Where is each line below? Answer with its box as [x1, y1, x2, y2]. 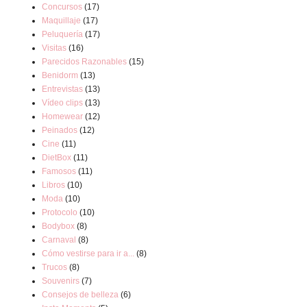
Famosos [42, 167, 76, 176]
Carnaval [42, 235, 76, 245]
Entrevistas [42, 84, 83, 94]
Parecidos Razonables [42, 57, 127, 66]
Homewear [42, 112, 83, 121]
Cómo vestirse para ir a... [42, 249, 134, 258]
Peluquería [42, 29, 83, 39]
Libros [42, 180, 65, 190]
